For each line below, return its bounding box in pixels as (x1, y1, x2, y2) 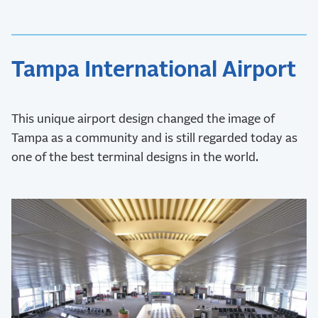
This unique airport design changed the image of (11, 113, 275, 126)
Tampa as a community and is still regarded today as (11, 132, 297, 145)
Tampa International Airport (11, 59, 296, 81)
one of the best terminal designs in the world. (11, 151, 258, 164)
